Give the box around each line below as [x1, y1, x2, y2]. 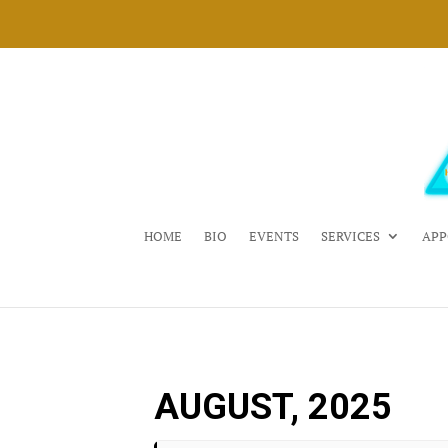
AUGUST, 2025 [154, 386, 393, 428]
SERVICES [321, 226, 380, 245]
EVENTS [249, 226, 299, 245]
